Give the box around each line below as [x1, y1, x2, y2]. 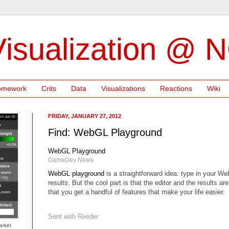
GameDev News [48, 156, 94, 164]
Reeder [78, 212, 99, 220]
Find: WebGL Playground [48, 126, 162, 138]
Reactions [160, 84, 192, 93]
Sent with [48, 212, 78, 220]
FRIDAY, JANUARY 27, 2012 [48, 112, 121, 119]
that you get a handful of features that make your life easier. [48, 188, 225, 196]
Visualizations [101, 84, 145, 93]
